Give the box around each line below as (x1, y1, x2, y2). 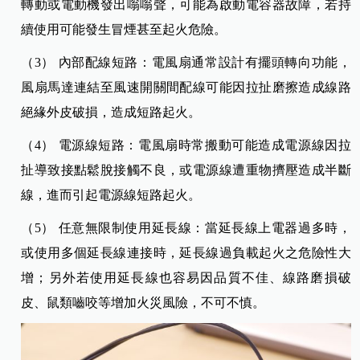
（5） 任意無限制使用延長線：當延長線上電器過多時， (21, 221, 351, 235)
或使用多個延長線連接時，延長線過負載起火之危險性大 (21, 246, 351, 260)
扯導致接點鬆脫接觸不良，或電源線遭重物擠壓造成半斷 (21, 163, 351, 178)
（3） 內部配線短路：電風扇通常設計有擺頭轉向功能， (21, 55, 351, 70)
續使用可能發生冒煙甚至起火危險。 (21, 22, 227, 37)
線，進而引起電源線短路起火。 (21, 188, 202, 202)
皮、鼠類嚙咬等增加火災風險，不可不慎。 (21, 296, 266, 310)
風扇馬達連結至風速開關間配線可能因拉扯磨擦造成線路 (21, 80, 351, 95)
